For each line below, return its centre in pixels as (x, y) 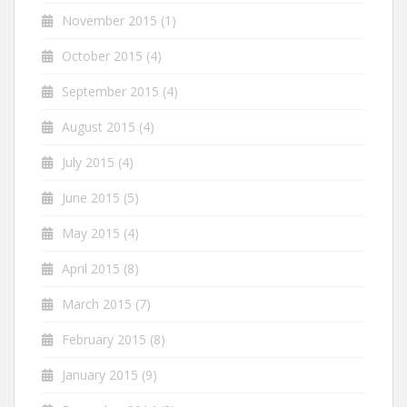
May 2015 (91, 233)
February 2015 (104, 340)
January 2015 (100, 375)
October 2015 (102, 56)
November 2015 (109, 21)
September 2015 (110, 92)
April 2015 (91, 269)
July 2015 (88, 163)
